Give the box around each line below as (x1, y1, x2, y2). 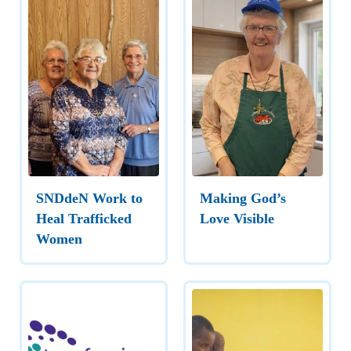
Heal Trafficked (36, 210, 132, 226)
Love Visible (200, 210, 274, 226)
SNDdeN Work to (36, 190, 143, 206)
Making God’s (200, 190, 286, 206)
